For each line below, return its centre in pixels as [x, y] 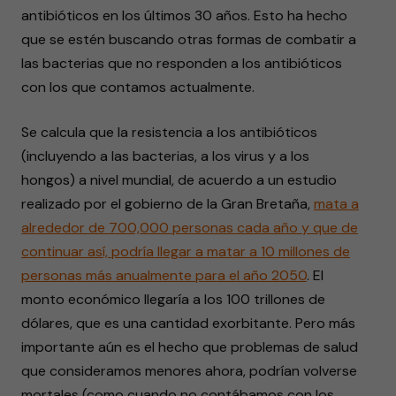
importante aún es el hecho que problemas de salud [190, 347]
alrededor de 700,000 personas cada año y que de [190, 228]
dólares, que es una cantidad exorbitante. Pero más [188, 323]
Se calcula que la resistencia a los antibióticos [169, 132]
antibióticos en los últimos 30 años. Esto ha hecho [184, 15]
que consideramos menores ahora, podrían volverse [189, 371]
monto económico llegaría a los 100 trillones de [173, 299]
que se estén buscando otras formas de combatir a [189, 39]
